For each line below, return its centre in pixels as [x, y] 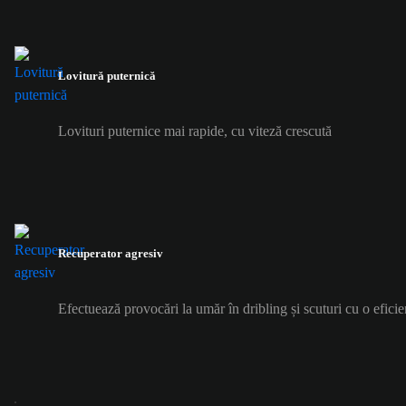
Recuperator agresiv [111, 254]
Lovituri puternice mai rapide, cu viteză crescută [195, 130]
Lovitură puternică [107, 75]
